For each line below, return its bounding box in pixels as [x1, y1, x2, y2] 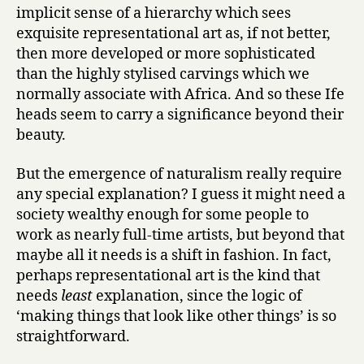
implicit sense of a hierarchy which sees [16, 4, 291, 23]
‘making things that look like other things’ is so [16, 306, 336, 326]
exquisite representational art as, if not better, [16, 24, 331, 43]
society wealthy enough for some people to [16, 205, 309, 224]
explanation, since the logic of [93, 286, 302, 305]
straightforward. [16, 327, 130, 346]
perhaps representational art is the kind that [16, 266, 320, 285]
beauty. [16, 126, 66, 145]
